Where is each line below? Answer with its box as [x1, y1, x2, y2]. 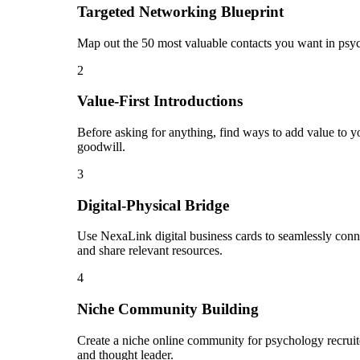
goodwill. [77, 140, 125, 153]
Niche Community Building [77, 301, 259, 318]
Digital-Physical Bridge [77, 196, 229, 214]
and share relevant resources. [77, 243, 223, 258]
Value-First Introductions [77, 92, 243, 110]
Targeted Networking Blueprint [77, 2, 284, 20]
